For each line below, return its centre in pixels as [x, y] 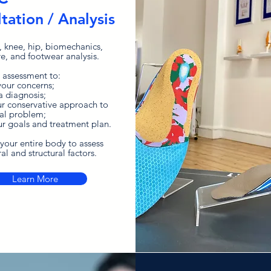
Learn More [35, 179]
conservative [33, 104]
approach [78, 104]
